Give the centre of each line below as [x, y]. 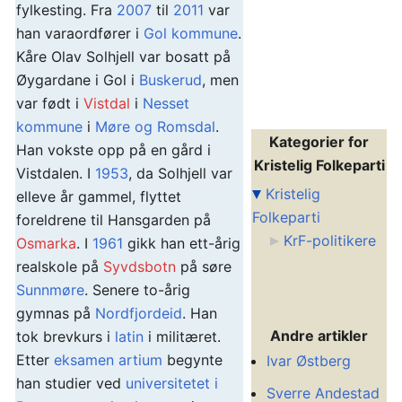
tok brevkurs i [66, 336]
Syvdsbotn [140, 267]
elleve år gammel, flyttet [99, 197]
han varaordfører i [80, 33]
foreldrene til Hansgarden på [114, 220]
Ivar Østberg [309, 361]
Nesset [166, 103]
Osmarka [46, 243]
